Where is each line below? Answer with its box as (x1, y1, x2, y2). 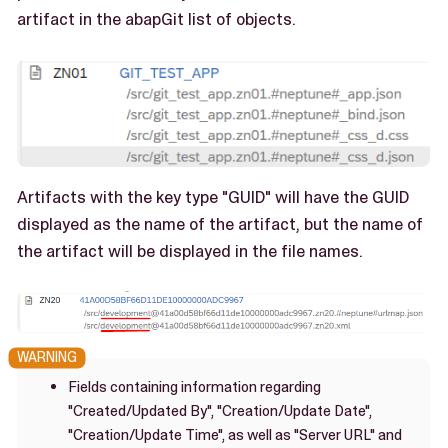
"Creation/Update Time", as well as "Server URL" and (68, 424, 402, 445)
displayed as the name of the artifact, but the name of (17, 213, 423, 236)
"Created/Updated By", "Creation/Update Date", (68, 400, 372, 421)
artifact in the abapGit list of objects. (17, 8, 296, 31)
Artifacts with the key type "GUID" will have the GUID (17, 186, 409, 209)
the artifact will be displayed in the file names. (17, 240, 363, 263)
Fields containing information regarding (68, 376, 321, 397)
